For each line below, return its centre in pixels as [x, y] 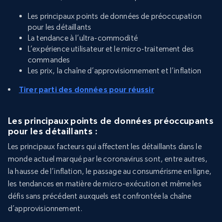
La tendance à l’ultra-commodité [83, 38]
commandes [49, 60]
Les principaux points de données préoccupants [111, 121]
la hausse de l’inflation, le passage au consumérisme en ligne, [110, 171]
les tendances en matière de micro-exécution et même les [105, 184]
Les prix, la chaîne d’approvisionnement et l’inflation [115, 71]
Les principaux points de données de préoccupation [115, 16]
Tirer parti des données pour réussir [86, 89]
